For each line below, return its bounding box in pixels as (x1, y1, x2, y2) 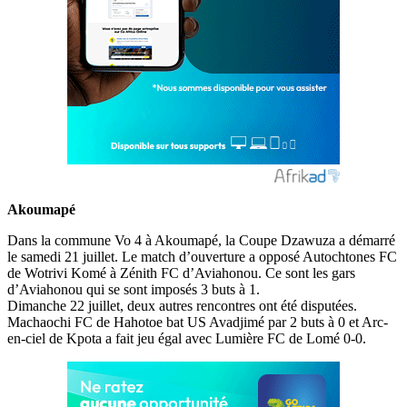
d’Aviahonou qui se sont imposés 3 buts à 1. (7, 281, 260, 297)
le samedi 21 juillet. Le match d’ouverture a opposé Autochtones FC (7, 248, 397, 264)
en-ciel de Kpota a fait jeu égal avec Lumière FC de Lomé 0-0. (7, 330, 366, 346)
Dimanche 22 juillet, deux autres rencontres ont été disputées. (7, 297, 357, 313)
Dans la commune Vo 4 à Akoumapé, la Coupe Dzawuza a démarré (7, 232, 395, 248)
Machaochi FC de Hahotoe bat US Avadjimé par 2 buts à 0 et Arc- (7, 313, 388, 330)
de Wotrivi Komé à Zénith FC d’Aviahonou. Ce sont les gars (7, 264, 355, 281)
